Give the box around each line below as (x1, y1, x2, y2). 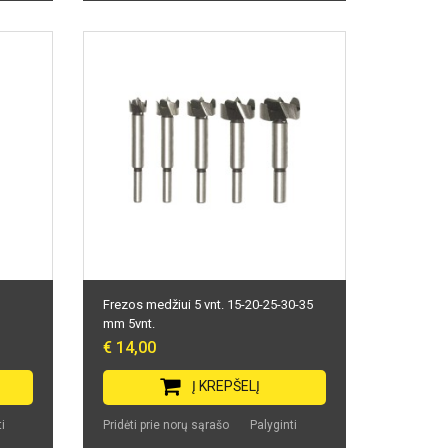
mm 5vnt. (103, 315, 156, 331)
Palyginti (250, 417, 298, 432)
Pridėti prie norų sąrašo (103, 417, 230, 432)
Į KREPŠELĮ (191, 377, 260, 394)
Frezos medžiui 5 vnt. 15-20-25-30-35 (103, 296, 314, 312)
